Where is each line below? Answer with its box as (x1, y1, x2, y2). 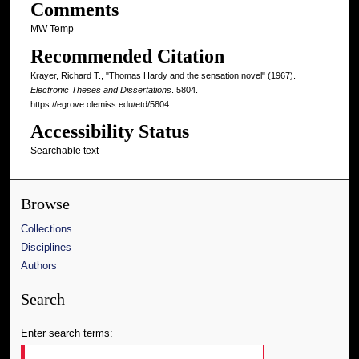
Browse (21, 196, 71, 213)
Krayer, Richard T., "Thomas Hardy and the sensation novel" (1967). (30, 71, 296, 81)
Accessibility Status (30, 121, 189, 143)
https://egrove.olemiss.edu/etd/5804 (30, 99, 169, 110)
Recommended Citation (30, 46, 224, 67)
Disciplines (21, 241, 72, 254)
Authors (21, 260, 58, 272)
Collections (21, 223, 73, 236)
